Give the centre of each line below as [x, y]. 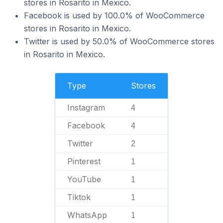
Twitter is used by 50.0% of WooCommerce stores [119, 41]
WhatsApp [87, 215]
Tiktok [79, 197]
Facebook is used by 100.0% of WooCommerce [114, 15]
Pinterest [84, 161]
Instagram [86, 108]
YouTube [84, 179]
